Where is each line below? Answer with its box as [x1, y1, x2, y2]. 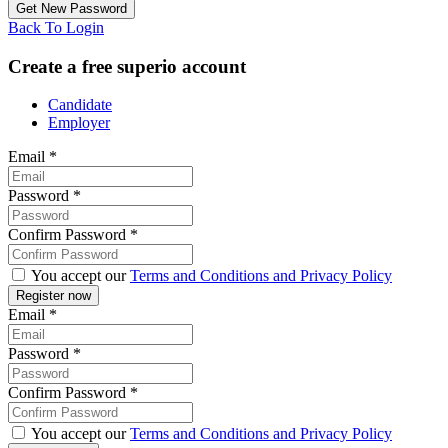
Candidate [48, 96, 112, 114]
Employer [48, 114, 110, 132]
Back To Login [8, 18, 104, 36]
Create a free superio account [8, 55, 246, 77]
